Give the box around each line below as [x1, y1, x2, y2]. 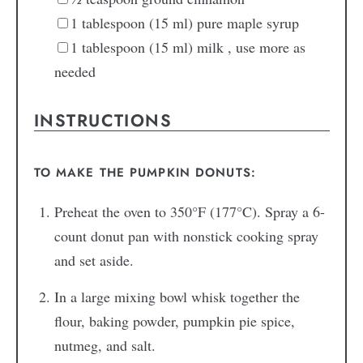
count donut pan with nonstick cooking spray [53, 226, 318, 246]
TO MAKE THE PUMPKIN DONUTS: [33, 164, 256, 182]
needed [53, 61, 96, 81]
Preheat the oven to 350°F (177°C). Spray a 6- [53, 202, 325, 222]
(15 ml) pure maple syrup [148, 12, 299, 32]
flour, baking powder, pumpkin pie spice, [53, 311, 295, 331]
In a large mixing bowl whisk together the [53, 287, 300, 307]
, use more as [227, 36, 305, 57]
